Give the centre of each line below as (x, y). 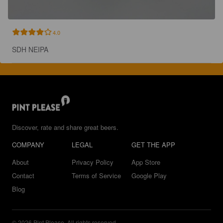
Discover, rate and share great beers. (65, 127)
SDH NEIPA (30, 49)
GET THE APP (153, 145)
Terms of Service (96, 175)
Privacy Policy (93, 162)
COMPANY (28, 145)
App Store (146, 162)
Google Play (149, 175)
